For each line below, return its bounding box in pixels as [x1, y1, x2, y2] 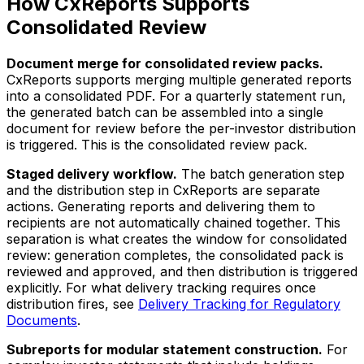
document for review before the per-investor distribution [6, 119, 356, 136]
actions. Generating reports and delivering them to [6, 197, 315, 214]
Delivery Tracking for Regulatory [138, 295, 340, 312]
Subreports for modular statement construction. [6, 340, 323, 357]
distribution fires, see [6, 295, 138, 312]
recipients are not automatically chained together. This [6, 214, 340, 231]
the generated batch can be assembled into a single [6, 103, 323, 120]
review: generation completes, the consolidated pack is [6, 246, 344, 263]
